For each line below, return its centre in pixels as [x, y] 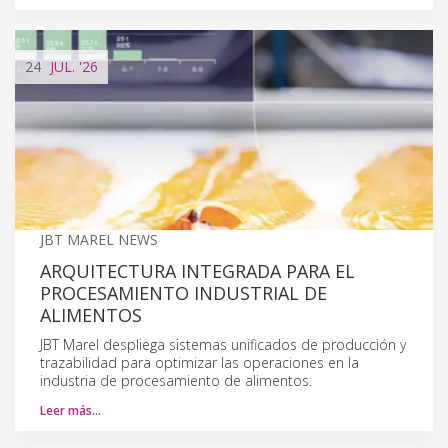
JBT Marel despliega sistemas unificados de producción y [223, 344]
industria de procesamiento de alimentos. [176, 380]
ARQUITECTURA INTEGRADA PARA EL [197, 270]
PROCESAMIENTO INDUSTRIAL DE [183, 292]
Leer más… [70, 410]
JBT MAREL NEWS [99, 239]
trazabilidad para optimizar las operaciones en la [199, 362]
